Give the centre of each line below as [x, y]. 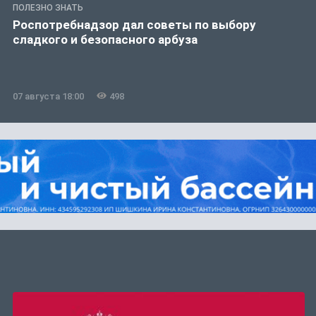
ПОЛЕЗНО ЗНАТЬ [48, 7]
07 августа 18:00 [48, 96]
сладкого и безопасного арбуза [105, 39]
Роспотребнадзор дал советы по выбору [134, 24]
